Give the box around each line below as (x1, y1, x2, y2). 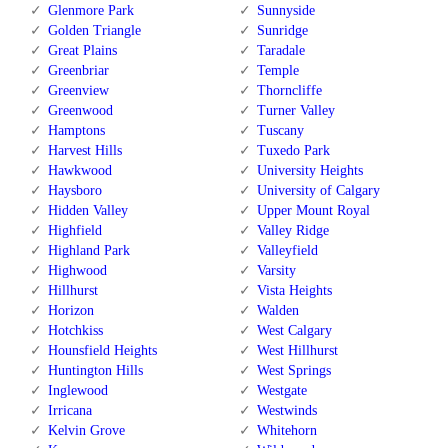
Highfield (48, 223, 102, 239)
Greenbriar (48, 63, 109, 79)
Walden (256, 303, 299, 319)
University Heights (256, 163, 363, 179)
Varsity (256, 263, 296, 279)
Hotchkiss (48, 323, 103, 339)
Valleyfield (256, 243, 318, 259)
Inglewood (48, 383, 108, 399)
